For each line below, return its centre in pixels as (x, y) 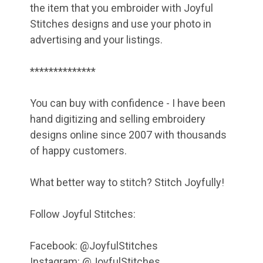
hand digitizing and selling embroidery (118, 119)
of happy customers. (78, 150)
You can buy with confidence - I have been (128, 103)
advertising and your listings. (96, 39)
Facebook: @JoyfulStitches (94, 245)
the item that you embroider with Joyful (122, 8)
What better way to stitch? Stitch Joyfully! (127, 182)
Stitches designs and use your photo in (121, 23)
